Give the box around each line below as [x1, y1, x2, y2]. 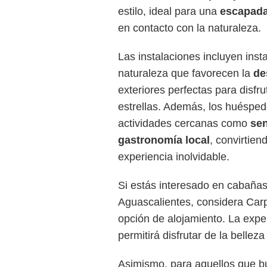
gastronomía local [118, 134, 210, 147]
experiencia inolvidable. [118, 151, 229, 163]
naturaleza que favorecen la [118, 67, 253, 80]
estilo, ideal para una [118, 5, 220, 18]
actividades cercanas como [118, 117, 250, 130]
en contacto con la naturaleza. [118, 22, 261, 35]
